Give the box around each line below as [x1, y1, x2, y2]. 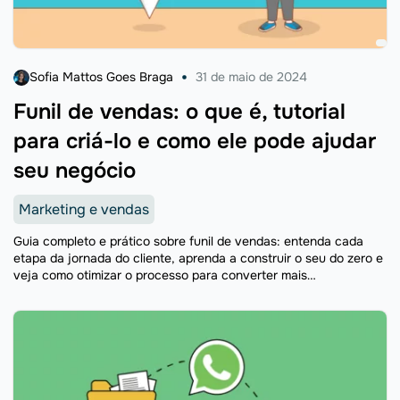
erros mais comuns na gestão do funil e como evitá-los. [13, 301, 329, 317]
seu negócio [13, 157, 136, 184]
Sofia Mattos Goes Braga [29, 69, 173, 85]
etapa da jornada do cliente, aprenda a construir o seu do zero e [13, 250, 383, 266]
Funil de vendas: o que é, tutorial [13, 98, 346, 125]
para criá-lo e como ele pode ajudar [13, 128, 376, 154]
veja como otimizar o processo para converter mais [13, 267, 307, 283]
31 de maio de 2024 [196, 69, 307, 85]
